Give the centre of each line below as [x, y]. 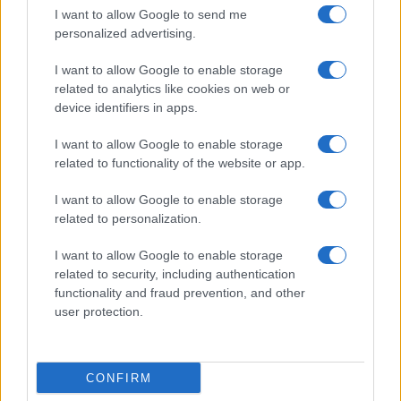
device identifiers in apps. [126, 107]
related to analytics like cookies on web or [172, 89]
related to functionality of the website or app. [180, 163]
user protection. [99, 311]
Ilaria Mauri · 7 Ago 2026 [73, 275]
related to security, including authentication [175, 274]
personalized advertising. [125, 33]
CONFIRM [119, 378]
